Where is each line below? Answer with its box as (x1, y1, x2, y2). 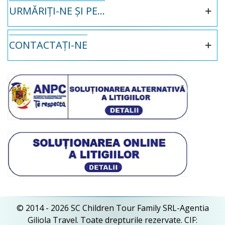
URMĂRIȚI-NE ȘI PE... (9, 4, 105, 18)
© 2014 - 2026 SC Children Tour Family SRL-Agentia (16, 202, 209, 213)
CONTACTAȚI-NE (9, 38, 87, 52)
